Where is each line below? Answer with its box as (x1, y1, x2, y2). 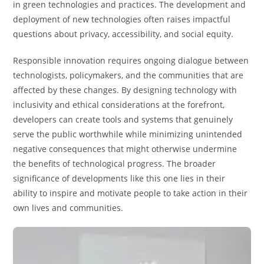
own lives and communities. (13, 202, 124, 214)
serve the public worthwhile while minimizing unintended (13, 128, 243, 140)
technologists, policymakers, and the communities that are (13, 70, 244, 81)
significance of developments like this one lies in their (13, 173, 226, 184)
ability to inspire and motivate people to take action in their (13, 187, 248, 199)
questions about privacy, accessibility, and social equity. (13, 28, 234, 40)
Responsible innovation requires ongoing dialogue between (13, 55, 249, 67)
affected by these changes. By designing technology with (13, 84, 237, 96)
